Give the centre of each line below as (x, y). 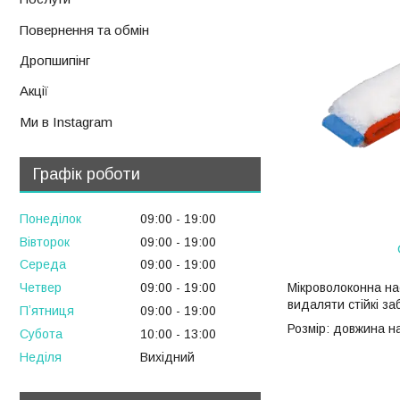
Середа (43, 265)
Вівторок (45, 242)
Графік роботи (87, 174)
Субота (41, 333)
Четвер (41, 288)
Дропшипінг (55, 61)
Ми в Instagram (66, 121)
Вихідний (167, 357)
